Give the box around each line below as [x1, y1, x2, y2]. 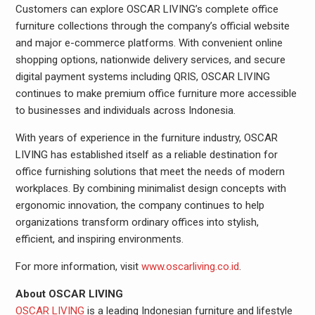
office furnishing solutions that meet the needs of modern [15, 165, 285, 178]
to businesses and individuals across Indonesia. [15, 104, 236, 117]
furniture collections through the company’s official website [15, 20, 290, 32]
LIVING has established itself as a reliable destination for [15, 148, 278, 161]
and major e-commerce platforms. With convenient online [15, 37, 283, 49]
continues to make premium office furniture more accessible [15, 87, 297, 100]
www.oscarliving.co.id [138, 260, 239, 273]
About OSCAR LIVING [15, 288, 123, 300]
